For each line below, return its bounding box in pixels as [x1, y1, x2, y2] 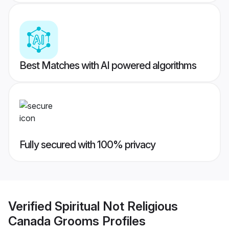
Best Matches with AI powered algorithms [19, 59, 196, 72]
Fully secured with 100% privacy [19, 139, 155, 151]
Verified [8, 198, 55, 214]
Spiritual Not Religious [55, 198, 178, 214]
